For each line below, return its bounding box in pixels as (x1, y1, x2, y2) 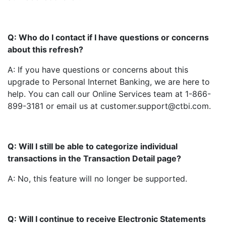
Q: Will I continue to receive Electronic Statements (8, 214, 206, 224)
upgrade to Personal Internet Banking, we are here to (8, 77, 210, 87)
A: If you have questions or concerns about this (8, 65, 188, 75)
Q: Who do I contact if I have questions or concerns (8, 32, 209, 42)
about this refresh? (8, 44, 83, 54)
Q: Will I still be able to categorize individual (8, 141, 178, 151)
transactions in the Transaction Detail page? (8, 153, 181, 163)
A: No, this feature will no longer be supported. (8, 174, 187, 184)
